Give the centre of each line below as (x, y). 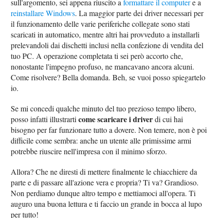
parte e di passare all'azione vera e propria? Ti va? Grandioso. (105, 182)
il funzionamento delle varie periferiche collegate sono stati (100, 24)
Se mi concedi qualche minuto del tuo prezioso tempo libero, (104, 108)
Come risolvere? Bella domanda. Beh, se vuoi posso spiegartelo (108, 77)
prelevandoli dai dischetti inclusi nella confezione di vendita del (107, 45)
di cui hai (168, 119)
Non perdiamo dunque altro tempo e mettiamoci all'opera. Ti (103, 193)
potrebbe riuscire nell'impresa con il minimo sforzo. (89, 151)
